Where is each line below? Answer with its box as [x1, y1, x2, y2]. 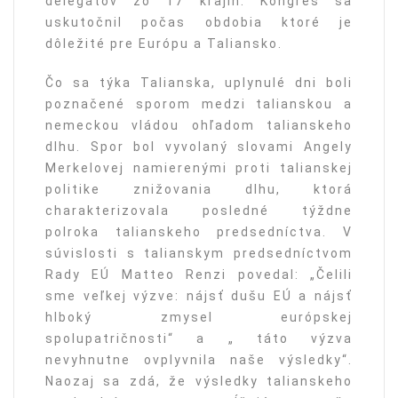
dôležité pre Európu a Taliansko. [45, 36, 283, 52]
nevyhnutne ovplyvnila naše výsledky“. [45, 353, 353, 368]
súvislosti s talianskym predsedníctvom [45, 246, 353, 261]
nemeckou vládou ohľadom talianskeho [45, 118, 353, 133]
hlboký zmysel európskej [45, 310, 353, 325]
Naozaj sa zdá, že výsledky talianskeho [45, 374, 353, 389]
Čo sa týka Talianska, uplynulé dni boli [45, 76, 353, 91]
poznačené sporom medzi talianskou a [45, 97, 353, 112]
